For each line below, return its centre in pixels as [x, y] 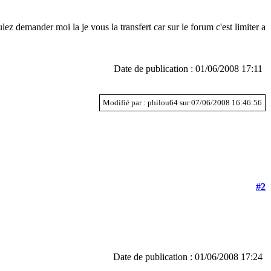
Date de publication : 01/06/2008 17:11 [188, 68]
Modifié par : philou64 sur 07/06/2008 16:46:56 [182, 102]
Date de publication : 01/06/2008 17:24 [188, 256]
